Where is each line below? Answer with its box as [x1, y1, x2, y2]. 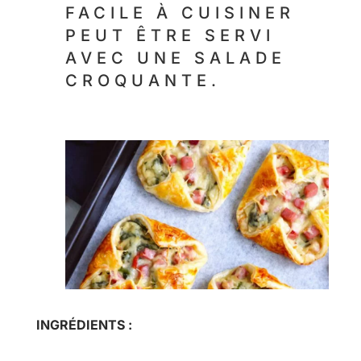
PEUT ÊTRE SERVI [64, 25, 275, 45]
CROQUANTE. [64, 70, 230, 90]
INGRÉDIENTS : [35, 316, 132, 333]
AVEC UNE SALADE [64, 48, 286, 68]
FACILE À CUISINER [64, 2, 295, 23]
